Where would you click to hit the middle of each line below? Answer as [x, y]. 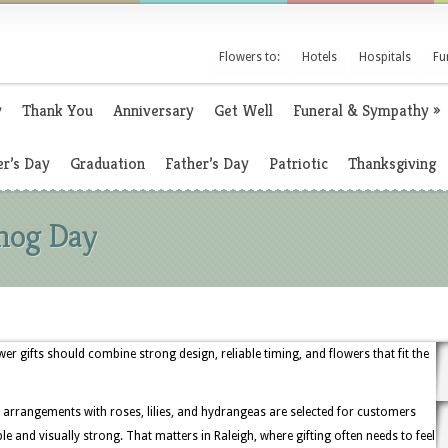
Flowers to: [249, 57]
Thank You [57, 110]
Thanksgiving [392, 163]
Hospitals [385, 57]
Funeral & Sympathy [361, 110]
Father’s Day [207, 163]
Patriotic [298, 163]
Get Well [243, 110]
